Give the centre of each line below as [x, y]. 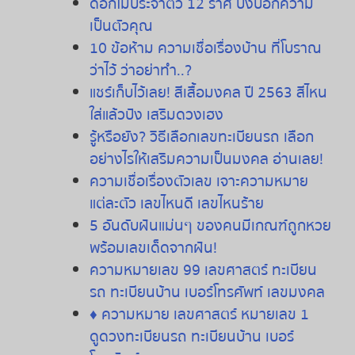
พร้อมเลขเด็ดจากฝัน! [153, 248]
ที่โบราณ [296, 48]
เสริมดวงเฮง [185, 115]
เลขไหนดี [166, 203]
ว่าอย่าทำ [148, 70]
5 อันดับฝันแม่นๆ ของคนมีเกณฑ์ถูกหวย [210, 225]
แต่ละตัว [113, 203]
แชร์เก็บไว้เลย [128, 92]
